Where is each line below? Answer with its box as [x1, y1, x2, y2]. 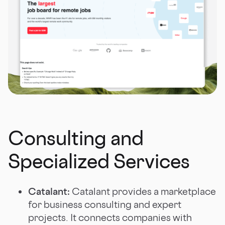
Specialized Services [8, 149, 190, 173]
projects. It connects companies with [28, 211, 192, 223]
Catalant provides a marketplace [70, 185, 216, 197]
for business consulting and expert [28, 198, 181, 210]
